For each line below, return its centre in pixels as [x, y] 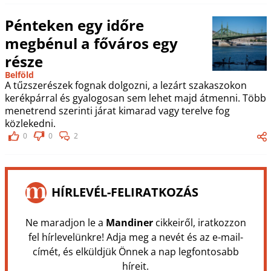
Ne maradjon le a [65, 222]
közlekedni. [30, 123]
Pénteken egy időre [74, 25]
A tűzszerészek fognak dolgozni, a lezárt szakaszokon [126, 85]
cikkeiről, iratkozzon [199, 222]
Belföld [19, 74]
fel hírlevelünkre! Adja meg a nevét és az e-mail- [135, 237]
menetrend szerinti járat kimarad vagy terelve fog [117, 110]
